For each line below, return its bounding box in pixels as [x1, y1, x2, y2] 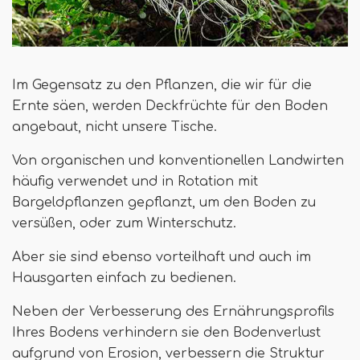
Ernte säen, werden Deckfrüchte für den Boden [12, 98, 328, 113]
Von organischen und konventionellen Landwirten [12, 153, 344, 168]
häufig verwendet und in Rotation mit [12, 174, 258, 189]
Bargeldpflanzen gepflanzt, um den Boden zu [12, 194, 316, 210]
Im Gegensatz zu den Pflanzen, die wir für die [12, 77, 312, 92]
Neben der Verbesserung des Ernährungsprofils [12, 304, 334, 319]
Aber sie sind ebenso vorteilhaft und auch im [12, 249, 311, 264]
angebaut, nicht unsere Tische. [12, 119, 217, 134]
